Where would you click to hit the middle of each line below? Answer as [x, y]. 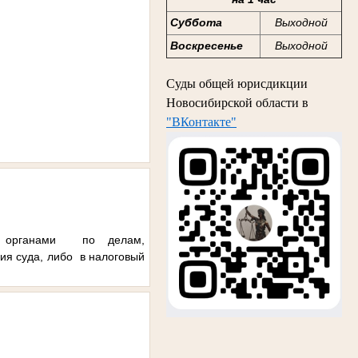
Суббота [196, 23]
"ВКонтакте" [201, 121]
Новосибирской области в [237, 102]
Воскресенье [206, 46]
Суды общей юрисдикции [237, 83]
